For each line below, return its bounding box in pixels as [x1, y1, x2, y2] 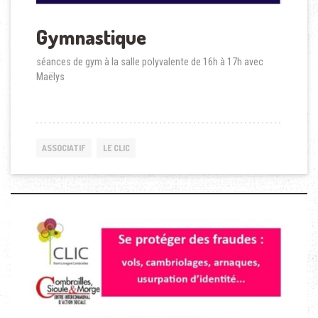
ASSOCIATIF [42, 143, 86, 154]
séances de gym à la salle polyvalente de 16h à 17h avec [35, 56, 263, 68]
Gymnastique [35, 24, 146, 50]
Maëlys [35, 71, 65, 83]
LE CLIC [102, 143, 130, 154]
